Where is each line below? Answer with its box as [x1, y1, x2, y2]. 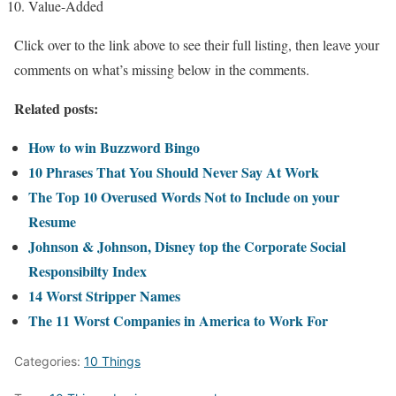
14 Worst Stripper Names [28, 285, 180, 306]
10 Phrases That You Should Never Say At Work [28, 161, 319, 182]
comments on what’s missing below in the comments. [14, 59, 309, 79]
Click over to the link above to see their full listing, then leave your [14, 34, 379, 54]
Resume [28, 210, 76, 232]
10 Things [84, 353, 141, 369]
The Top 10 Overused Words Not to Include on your [28, 186, 339, 207]
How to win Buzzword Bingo [28, 136, 200, 157]
